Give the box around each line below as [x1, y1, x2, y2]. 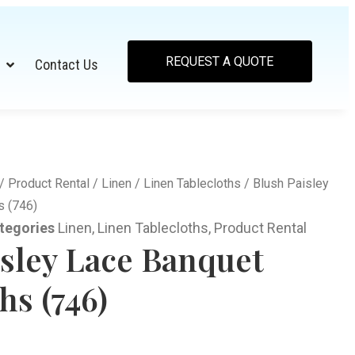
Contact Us [35, 56, 99, 73]
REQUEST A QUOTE [165, 54, 273, 69]
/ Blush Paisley [241, 176, 329, 191]
